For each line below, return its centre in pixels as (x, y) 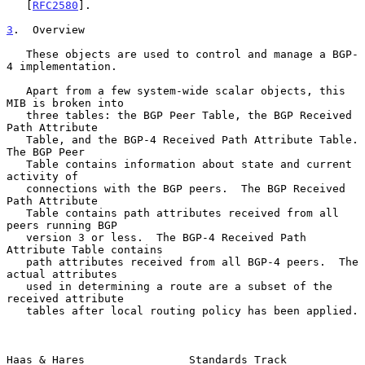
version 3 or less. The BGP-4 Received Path (16, 237)
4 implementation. (62, 66)
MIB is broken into (65, 103)
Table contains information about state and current (16, 164)
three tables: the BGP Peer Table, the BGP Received (16, 115)
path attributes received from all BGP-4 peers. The (16, 262)
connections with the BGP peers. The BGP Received (16, 188)
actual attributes (62, 274)
